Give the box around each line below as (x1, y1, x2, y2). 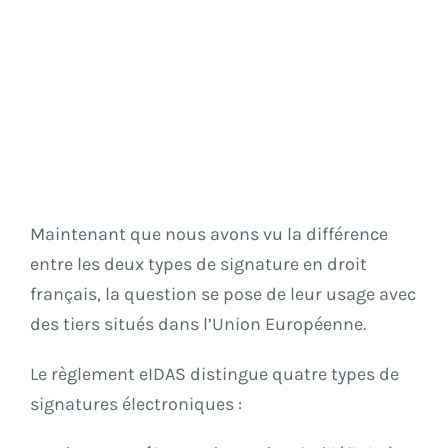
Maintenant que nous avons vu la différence (30, 223, 388, 246)
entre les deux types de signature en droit (30, 253, 367, 276)
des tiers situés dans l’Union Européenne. (30, 313, 366, 336)
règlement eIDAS (51, 363, 186, 386)
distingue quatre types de (186, 363, 399, 386)
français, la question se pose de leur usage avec (30, 283, 416, 306)
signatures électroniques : (30, 393, 242, 416)
